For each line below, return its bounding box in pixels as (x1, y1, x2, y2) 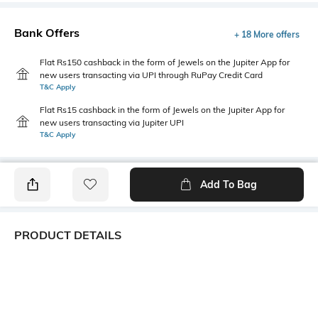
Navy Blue (14, 273, 60, 286)
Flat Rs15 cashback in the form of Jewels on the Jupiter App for (40, 104, 285, 115)
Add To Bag (199, 177, 257, 191)
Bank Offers (14, 25, 79, 40)
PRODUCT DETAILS (14, 227, 121, 242)
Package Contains (14, 302, 101, 316)
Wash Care (163, 302, 216, 316)
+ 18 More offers (234, 28, 300, 40)
